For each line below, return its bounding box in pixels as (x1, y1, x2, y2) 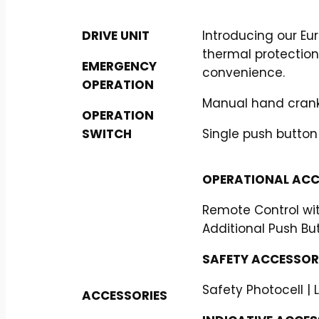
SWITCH (82, 125, 132, 142)
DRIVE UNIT (82, 26, 150, 44)
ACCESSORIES (82, 286, 167, 304)
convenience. (202, 63, 285, 81)
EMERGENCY (82, 57, 157, 75)
